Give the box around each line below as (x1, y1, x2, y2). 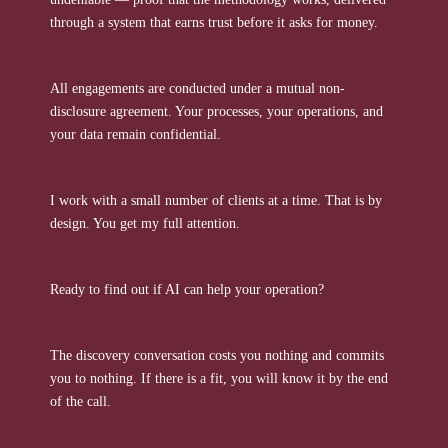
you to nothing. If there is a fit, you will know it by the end (50, 371, 388, 386)
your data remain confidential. (50, 127, 221, 142)
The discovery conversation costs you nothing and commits (50, 348, 384, 363)
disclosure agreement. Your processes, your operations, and (50, 104, 383, 119)
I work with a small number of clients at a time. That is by (50, 193, 382, 208)
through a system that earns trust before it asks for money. (50, 15, 378, 30)
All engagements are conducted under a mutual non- (50, 81, 345, 96)
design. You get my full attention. (50, 216, 240, 231)
